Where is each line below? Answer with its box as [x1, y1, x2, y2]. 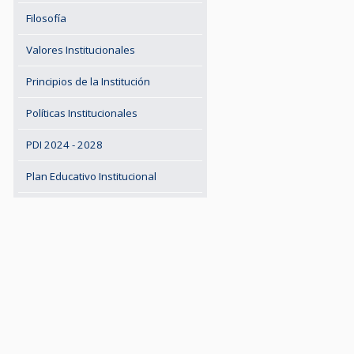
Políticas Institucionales [26, 106, 138, 120]
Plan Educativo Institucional [26, 169, 157, 183]
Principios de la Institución [26, 74, 151, 88]
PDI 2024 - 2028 [26, 137, 104, 152]
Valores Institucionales [26, 43, 136, 57]
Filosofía [26, 11, 67, 25]
